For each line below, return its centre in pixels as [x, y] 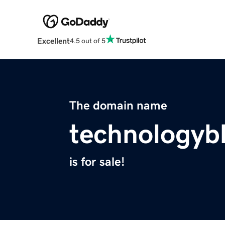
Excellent [53, 41]
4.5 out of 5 [87, 40]
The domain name [118, 106]
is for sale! [97, 162]
